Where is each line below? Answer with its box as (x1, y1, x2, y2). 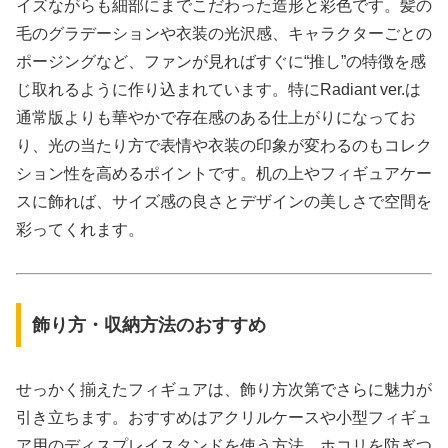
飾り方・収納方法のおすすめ (31, 315, 266, 336)
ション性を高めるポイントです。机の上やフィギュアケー (16, 164, 432, 182)
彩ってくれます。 (16, 220, 144, 238)
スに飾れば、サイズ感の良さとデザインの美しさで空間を (16, 192, 432, 210)
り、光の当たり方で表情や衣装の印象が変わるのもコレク (16, 136, 432, 154)
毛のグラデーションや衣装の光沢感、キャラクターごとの (16, 24, 432, 42)
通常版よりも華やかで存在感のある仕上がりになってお (16, 108, 416, 126)
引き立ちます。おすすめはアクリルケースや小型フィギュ (16, 409, 432, 427)
